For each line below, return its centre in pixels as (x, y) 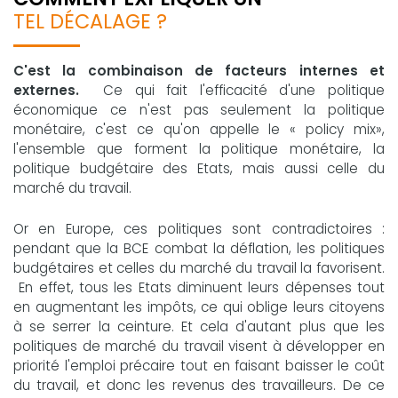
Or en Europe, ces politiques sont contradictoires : (199, 229)
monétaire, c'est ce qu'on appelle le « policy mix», (199, 130)
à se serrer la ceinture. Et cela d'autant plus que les (199, 327)
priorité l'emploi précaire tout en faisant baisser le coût (199, 366)
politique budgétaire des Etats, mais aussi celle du (199, 169)
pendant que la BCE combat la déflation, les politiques (199, 249)
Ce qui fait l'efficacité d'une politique (232, 91)
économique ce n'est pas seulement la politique (199, 110)
